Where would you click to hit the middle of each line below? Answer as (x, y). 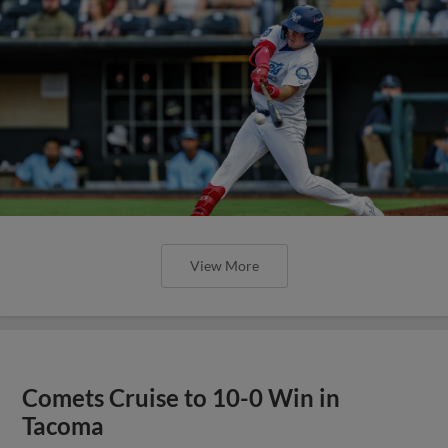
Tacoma (63, 425)
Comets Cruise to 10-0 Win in (181, 397)
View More (224, 265)
